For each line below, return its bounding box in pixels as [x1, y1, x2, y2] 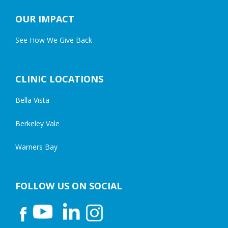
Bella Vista [15, 95, 49, 105]
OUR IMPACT [15, 13, 74, 25]
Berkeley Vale [15, 119, 60, 129]
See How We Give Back [15, 35, 92, 45]
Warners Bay [15, 142, 58, 152]
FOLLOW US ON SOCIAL [15, 180, 122, 192]
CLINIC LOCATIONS [15, 73, 103, 85]
